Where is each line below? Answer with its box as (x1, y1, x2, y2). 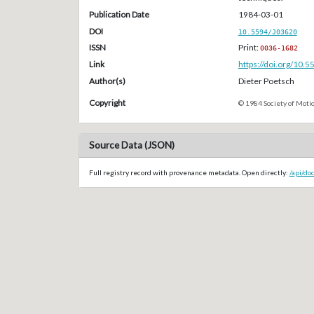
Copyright (88, 97, 125, 108)
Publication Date (88, 8, 149, 20)
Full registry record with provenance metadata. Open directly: (88, 168, 289, 177)
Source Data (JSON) (88, 139, 175, 151)
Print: (238, 42, 260, 53)
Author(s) (88, 75, 125, 86)
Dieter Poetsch (238, 75, 294, 86)
